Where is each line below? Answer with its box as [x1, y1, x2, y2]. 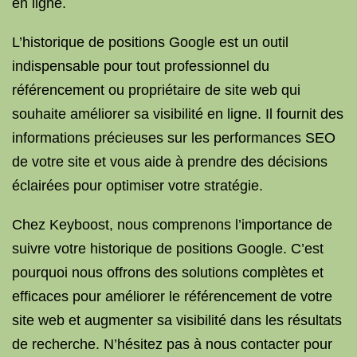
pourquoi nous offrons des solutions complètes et [12, 265, 324, 280]
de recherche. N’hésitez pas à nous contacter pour [12, 336, 332, 352]
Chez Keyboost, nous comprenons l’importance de [12, 217, 332, 233]
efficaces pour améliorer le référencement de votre [12, 288, 332, 304]
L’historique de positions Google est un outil [12, 34, 288, 50]
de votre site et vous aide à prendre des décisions [12, 154, 328, 170]
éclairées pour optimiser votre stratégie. [12, 178, 263, 194]
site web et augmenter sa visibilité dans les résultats [12, 312, 342, 328]
